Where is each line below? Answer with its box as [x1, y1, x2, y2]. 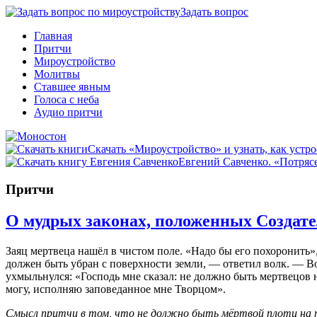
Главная [34, 30, 72, 42]
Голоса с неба [34, 93, 99, 105]
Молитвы [34, 68, 80, 80]
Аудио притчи [34, 106, 103, 118]
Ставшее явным [34, 81, 110, 93]
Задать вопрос [180, 6, 248, 18]
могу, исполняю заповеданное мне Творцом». [6, 282, 226, 295]
